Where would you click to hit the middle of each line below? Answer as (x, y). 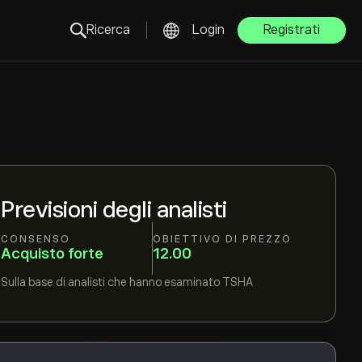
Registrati (292, 30)
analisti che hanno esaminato (144, 282)
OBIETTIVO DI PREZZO (222, 239)
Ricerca (108, 30)
